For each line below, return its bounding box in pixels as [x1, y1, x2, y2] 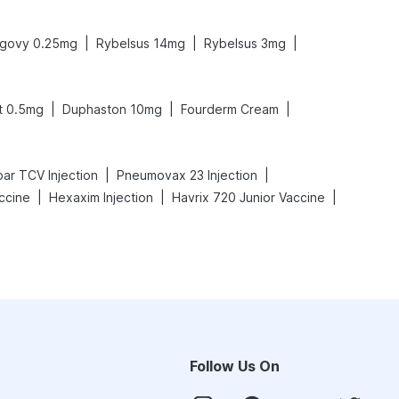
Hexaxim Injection [49, 190, 153, 205]
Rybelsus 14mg [96, 36, 185, 51]
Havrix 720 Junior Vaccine [172, 190, 325, 205]
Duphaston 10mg [62, 102, 162, 117]
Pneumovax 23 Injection [117, 167, 257, 183]
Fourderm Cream [181, 102, 279, 117]
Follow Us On [190, 357, 280, 375]
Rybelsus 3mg [204, 36, 286, 51]
